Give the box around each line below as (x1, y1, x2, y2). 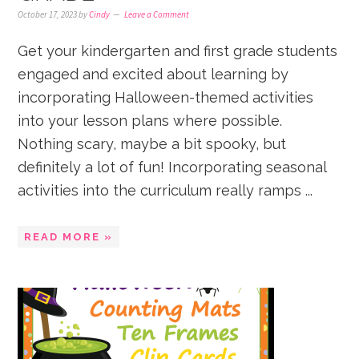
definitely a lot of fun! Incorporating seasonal (18, 159, 327, 175)
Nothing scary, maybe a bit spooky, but (18, 135, 287, 152)
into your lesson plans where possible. (18, 112, 287, 129)
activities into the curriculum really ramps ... (18, 182, 313, 199)
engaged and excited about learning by (18, 66, 289, 83)
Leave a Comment (124, 9, 190, 20)
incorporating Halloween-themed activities (18, 89, 314, 106)
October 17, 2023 (18, 9, 78, 20)
